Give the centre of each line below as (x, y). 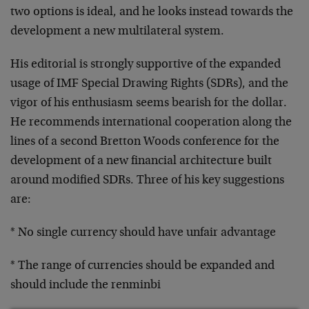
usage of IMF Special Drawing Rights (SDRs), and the (149, 84)
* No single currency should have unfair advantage (143, 233)
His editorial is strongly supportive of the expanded (146, 65)
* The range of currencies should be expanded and (142, 266)
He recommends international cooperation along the (151, 123)
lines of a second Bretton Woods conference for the (145, 142)
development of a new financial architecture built (141, 161)
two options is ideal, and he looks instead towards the (152, 12)
